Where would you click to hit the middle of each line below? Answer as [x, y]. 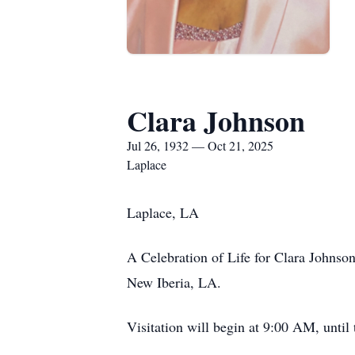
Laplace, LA [163, 212]
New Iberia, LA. [174, 282]
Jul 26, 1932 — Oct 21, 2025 [200, 145]
